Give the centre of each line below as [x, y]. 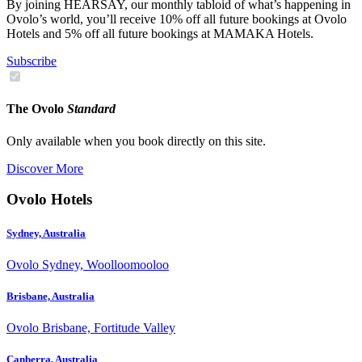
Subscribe [32, 61]
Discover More [45, 168]
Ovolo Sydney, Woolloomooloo [88, 264]
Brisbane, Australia [51, 296]
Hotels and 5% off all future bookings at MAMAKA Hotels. [160, 34]
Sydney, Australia [46, 233]
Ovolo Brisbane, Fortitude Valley [91, 328]
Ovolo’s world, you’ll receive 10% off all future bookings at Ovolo [177, 19]
